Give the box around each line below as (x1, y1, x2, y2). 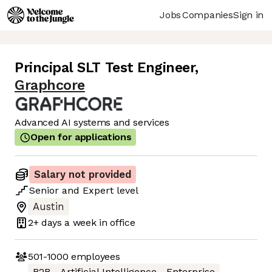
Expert (83, 185, 114, 197)
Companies (182, 8, 233, 21)
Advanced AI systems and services (15, 117, 169, 129)
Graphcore (15, 77, 85, 94)
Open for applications (30, 131, 132, 143)
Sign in (233, 8, 263, 21)
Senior (29, 185, 59, 197)
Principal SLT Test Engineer (15, 59, 195, 76)
